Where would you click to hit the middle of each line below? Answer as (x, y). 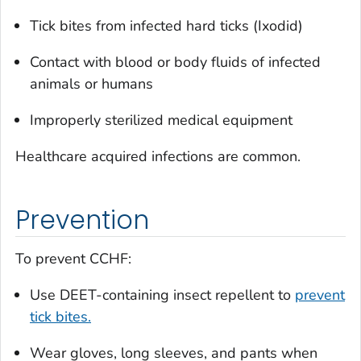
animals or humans (91, 84)
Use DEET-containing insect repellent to (162, 295)
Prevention (82, 220)
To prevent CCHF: (73, 258)
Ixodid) (280, 26)
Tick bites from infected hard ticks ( (144, 26)
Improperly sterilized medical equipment (161, 120)
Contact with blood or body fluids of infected (175, 62)
